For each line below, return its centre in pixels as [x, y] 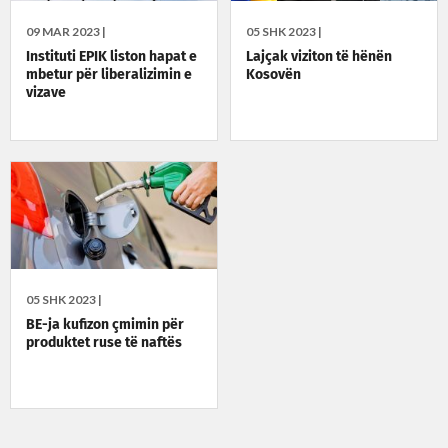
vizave [46, 92]
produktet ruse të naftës [104, 342]
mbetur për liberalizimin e [109, 74]
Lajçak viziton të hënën [319, 56]
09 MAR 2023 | [66, 31]
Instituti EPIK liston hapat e [111, 56]
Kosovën [274, 74]
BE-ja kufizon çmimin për [105, 324]
